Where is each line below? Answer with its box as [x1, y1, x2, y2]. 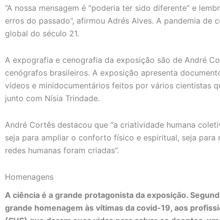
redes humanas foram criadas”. [5, 145, 119, 155]
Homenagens [5, 171, 54, 182]
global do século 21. [5, 28, 79, 38]
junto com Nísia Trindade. [5, 93, 100, 103]
